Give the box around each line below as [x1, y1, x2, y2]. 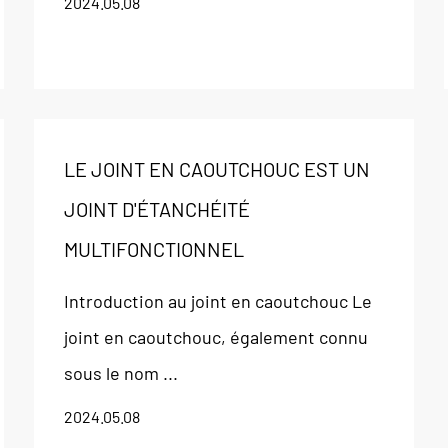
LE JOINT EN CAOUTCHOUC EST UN [63, 157, 370, 181]
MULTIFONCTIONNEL [63, 237, 244, 261]
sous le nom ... [63, 362, 178, 384]
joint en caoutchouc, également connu [63, 326, 368, 348]
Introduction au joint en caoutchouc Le [63, 290, 372, 312]
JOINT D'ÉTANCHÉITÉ [63, 197, 250, 221]
